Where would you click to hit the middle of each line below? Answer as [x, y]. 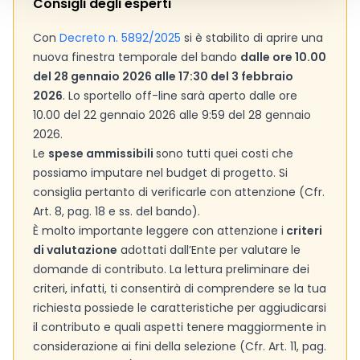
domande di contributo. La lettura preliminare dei [171, 269]
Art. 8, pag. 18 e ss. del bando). [117, 211]
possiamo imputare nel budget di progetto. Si [160, 173]
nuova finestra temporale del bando [137, 57]
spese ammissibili [102, 153]
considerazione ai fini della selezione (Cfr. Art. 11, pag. [180, 346]
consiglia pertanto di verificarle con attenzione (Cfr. [179, 192]
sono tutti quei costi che [225, 153]
